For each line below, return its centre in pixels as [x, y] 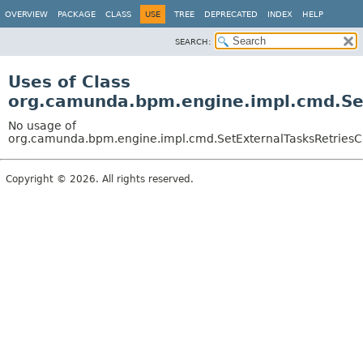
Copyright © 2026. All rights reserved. [100, 179]
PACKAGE [77, 14]
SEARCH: [193, 42]
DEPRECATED [231, 14]
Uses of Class [69, 82]
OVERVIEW [26, 14]
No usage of [42, 126]
